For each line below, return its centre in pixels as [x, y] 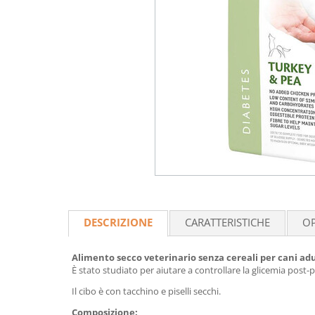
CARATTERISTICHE [227, 222]
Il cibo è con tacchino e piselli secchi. [146, 291]
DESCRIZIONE [118, 222]
